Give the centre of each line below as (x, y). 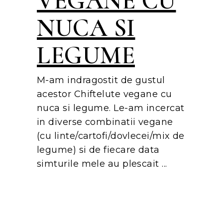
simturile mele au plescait (100, 164)
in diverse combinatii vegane (105, 122)
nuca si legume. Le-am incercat (111, 108)
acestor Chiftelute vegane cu (105, 94)
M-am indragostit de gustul (101, 80)
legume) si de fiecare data (98, 150)
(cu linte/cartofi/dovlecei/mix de (111, 136)
